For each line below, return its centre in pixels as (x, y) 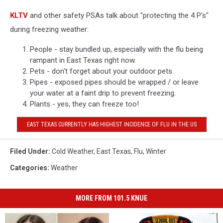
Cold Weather (73, 151)
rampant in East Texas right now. (83, 60)
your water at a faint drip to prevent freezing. (103, 93)
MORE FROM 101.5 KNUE (111, 198)
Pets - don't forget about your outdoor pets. (102, 71)
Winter (156, 151)
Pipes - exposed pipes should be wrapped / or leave (114, 82)
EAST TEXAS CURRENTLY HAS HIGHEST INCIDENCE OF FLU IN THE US (111, 124)
